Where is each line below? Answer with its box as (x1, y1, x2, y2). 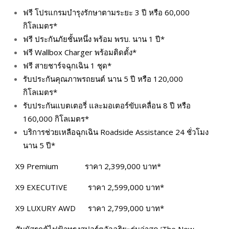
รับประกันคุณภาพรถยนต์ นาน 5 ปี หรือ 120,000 (23, 73, 183, 84)
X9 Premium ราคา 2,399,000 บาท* (15, 161, 161, 171)
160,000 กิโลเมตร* (23, 113, 89, 124)
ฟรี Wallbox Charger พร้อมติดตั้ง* (23, 47, 136, 57)
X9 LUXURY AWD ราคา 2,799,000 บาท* (15, 202, 164, 213)
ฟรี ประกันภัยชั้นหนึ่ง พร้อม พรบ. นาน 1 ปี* (23, 33, 165, 44)
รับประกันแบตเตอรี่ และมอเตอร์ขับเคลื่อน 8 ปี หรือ (23, 100, 191, 110)
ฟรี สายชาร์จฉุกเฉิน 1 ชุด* (23, 60, 111, 71)
